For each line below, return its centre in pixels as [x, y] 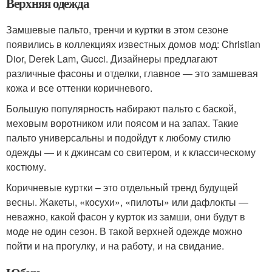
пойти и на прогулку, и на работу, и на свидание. [115, 246]
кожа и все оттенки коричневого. [79, 88]
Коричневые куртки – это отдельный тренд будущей [122, 187]
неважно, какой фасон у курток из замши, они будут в [126, 216]
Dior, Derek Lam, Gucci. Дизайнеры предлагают [112, 59]
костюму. [26, 167]
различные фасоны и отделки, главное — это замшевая [132, 73]
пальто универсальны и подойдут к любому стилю [118, 138]
